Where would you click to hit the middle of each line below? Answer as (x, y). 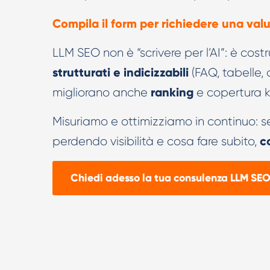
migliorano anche (102, 93)
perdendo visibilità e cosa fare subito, (155, 141)
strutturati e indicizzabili (121, 72)
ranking (172, 92)
